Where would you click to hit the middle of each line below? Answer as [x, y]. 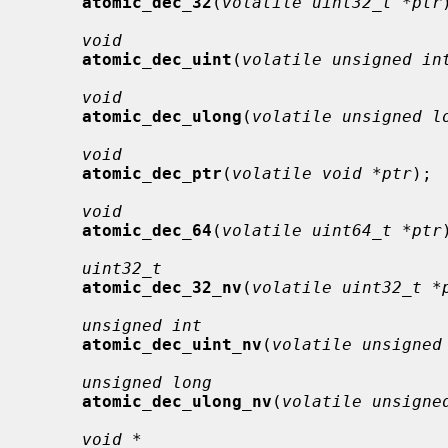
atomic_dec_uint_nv [172, 344]
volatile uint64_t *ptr [332, 230]
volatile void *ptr [322, 173]
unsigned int [142, 325]
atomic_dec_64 [147, 230]
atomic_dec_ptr [152, 173]
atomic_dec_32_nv [162, 287]
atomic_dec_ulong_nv [177, 401]
